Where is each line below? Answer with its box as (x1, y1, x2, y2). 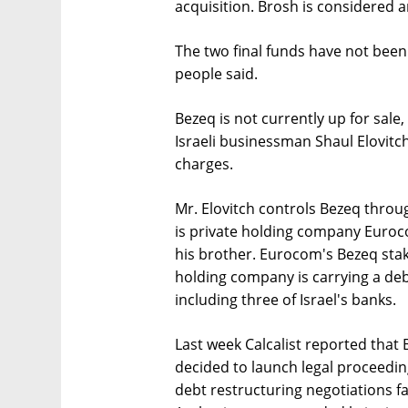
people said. (175, 63, 258, 84)
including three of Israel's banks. (175, 289, 396, 310)
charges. (175, 153, 233, 174)
